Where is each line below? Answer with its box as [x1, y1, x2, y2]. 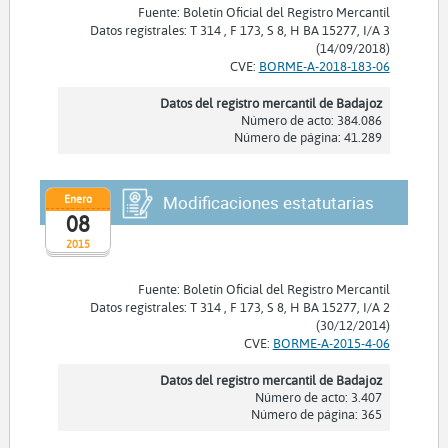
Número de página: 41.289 [233, 129, 382, 146]
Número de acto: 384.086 [240, 112, 382, 129]
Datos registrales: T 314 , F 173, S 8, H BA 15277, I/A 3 [89, 22, 390, 39]
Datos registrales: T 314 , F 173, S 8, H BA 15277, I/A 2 [89, 299, 390, 316]
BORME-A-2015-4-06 [272, 335, 390, 352]
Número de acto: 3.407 [254, 389, 382, 406]
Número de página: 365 [250, 406, 382, 423]
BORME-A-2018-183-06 [258, 58, 390, 75]
